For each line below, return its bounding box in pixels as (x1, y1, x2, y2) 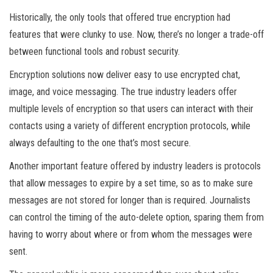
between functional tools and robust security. (9, 46, 180, 58)
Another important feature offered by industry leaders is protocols (9, 160, 261, 172)
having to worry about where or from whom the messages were (9, 229, 252, 241)
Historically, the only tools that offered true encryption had (9, 12, 230, 24)
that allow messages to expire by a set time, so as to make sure (9, 177, 253, 190)
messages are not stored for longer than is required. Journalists (9, 194, 250, 207)
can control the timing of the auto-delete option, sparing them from (9, 211, 264, 224)
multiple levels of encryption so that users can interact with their (9, 103, 253, 115)
